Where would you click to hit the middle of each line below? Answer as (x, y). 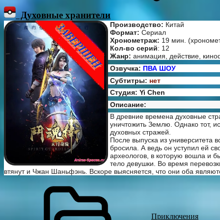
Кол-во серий (134, 48)
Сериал (154, 33)
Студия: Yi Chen (137, 93)
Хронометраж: (135, 41)
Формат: (125, 33)
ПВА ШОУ (159, 68)
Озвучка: (126, 68)
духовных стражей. (140, 132)
